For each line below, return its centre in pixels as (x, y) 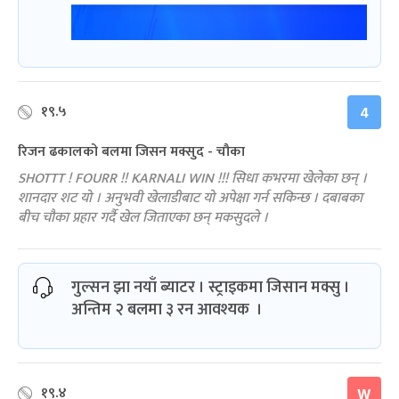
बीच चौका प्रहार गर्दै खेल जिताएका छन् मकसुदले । (143, 217)
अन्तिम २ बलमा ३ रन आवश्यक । (167, 309)
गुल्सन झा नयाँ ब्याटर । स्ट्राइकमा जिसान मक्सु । (211, 287)
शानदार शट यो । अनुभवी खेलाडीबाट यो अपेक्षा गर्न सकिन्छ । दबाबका (190, 198)
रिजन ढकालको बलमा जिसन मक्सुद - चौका (131, 151)
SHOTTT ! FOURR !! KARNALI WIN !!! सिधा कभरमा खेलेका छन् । (192, 178)
